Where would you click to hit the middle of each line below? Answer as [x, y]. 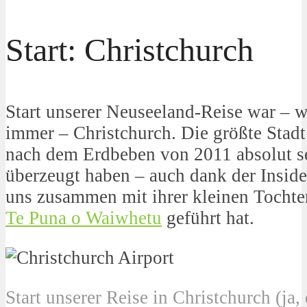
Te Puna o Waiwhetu [84, 218]
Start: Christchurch [130, 49]
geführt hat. [208, 218]
